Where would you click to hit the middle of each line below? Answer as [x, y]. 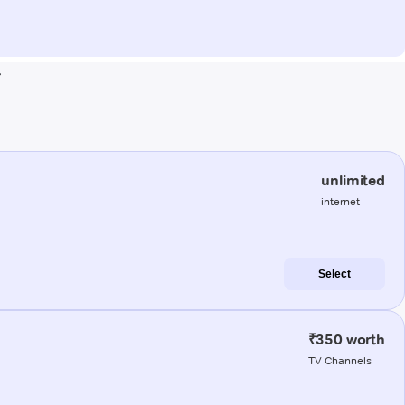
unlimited [353, 180]
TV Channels [339, 360]
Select [334, 273]
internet [341, 201]
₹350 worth [346, 339]
